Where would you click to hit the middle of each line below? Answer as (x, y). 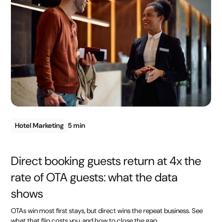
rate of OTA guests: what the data (94, 177)
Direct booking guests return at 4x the (106, 161)
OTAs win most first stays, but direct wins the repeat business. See (107, 210)
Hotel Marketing (40, 125)
